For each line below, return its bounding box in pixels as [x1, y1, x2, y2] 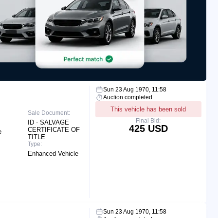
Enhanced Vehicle [28, 149, 79, 157]
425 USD [128, 123, 168, 134]
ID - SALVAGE [28, 118, 70, 126]
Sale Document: [28, 109, 71, 116]
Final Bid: [136, 117, 161, 124]
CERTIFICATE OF [28, 126, 80, 133]
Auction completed [103, 93, 152, 101]
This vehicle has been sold [110, 105, 186, 113]
